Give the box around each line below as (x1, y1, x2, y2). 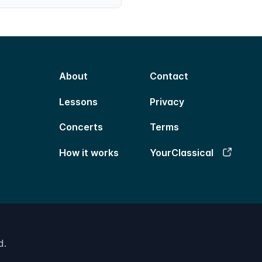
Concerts (59, 121, 104, 133)
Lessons (59, 95, 98, 108)
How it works (59, 146, 119, 158)
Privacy (149, 95, 184, 108)
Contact (149, 70, 188, 82)
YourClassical (149, 146, 213, 158)
